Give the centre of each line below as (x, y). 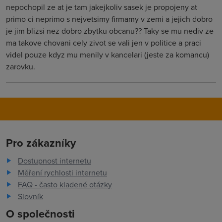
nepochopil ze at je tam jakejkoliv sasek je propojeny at (102, 7)
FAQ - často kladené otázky (65, 184)
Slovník (30, 196)
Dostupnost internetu (55, 161)
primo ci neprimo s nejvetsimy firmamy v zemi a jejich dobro (109, 19)
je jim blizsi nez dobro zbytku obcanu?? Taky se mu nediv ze (110, 31)
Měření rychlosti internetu (62, 172)
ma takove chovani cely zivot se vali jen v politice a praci (104, 43)
